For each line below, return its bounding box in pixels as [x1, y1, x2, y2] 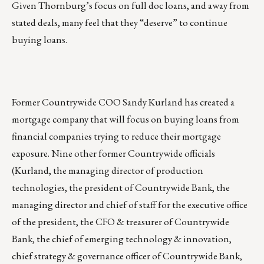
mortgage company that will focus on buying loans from [12, 113, 239, 126]
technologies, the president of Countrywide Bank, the [12, 181, 230, 194]
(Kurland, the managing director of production [12, 164, 203, 177]
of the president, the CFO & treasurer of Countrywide [12, 215, 229, 229]
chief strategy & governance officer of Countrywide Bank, [12, 249, 242, 263]
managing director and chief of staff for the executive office [12, 198, 247, 212]
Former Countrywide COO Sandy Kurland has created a [12, 95, 235, 109]
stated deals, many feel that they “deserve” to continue [12, 16, 227, 29]
